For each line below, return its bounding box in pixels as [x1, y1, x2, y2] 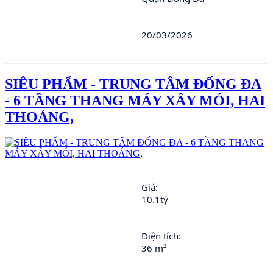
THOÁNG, [5, 108, 74, 125]
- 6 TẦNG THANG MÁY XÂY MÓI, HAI [5, 92, 265, 108]
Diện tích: [141, 230, 183, 243]
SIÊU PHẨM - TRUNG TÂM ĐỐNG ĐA [5, 76, 261, 92]
